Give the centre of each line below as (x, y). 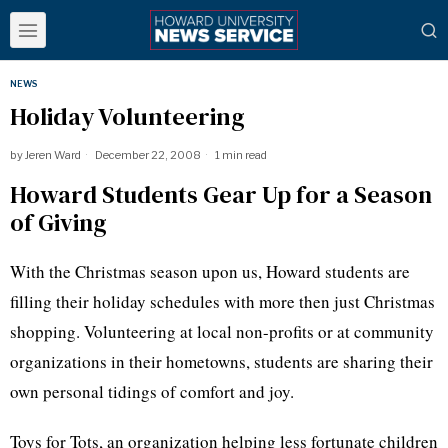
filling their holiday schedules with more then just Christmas (222, 301)
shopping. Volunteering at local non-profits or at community (222, 331)
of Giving (58, 222)
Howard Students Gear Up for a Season (221, 194)
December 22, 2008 (147, 155)
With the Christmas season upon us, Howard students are (210, 271)
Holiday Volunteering (127, 116)
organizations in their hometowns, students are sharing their (221, 361)
